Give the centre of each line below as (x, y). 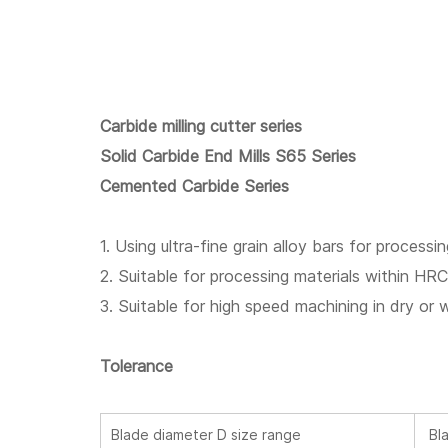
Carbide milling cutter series (203, 126)
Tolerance (136, 366)
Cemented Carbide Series (194, 186)
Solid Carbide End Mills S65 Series (228, 156)
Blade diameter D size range (206, 434)
